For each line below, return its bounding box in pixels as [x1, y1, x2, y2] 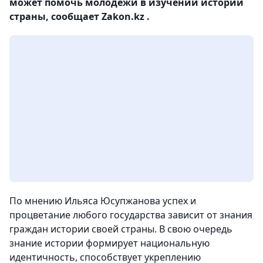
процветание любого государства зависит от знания [9, 208, 252, 221]
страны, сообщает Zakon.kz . [9, 10, 150, 23]
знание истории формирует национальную [9, 237, 210, 249]
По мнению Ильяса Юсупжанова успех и [9, 194, 196, 207]
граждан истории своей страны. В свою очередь [9, 222, 232, 235]
